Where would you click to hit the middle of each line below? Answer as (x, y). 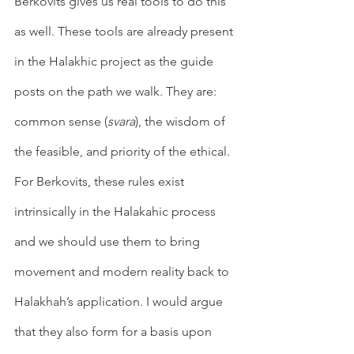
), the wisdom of (182, 121)
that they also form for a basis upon (115, 331)
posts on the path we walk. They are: (117, 91)
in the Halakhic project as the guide (115, 61)
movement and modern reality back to (123, 271)
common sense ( (61, 121)
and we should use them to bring (109, 241)
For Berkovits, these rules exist (101, 181)
